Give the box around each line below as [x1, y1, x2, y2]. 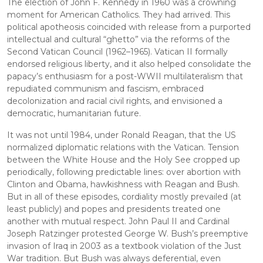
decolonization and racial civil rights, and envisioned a [7, 96, 225, 107]
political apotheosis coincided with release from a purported [7, 22, 253, 33]
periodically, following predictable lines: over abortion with [7, 167, 243, 178]
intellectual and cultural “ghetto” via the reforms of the [7, 34, 232, 45]
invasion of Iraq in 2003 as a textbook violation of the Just [7, 241, 244, 252]
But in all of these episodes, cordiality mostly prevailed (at [7, 191, 244, 203]
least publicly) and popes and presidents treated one [7, 204, 223, 215]
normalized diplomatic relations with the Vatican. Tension [7, 142, 241, 153]
